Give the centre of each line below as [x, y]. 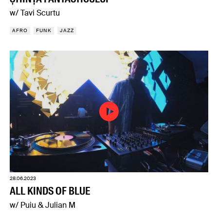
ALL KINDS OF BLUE [50, 191]
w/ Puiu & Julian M [43, 205]
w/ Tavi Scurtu [35, 13]
